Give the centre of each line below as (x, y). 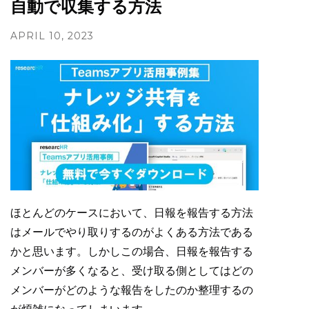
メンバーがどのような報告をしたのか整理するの (132, 290)
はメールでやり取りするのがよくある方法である (132, 232)
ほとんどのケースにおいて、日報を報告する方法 (132, 212)
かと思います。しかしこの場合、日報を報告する (132, 251)
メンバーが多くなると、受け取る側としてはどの (132, 270)
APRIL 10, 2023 (52, 36)
